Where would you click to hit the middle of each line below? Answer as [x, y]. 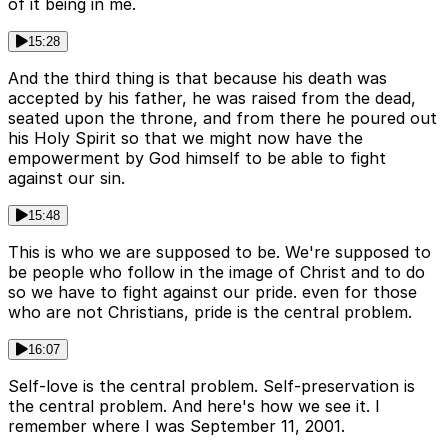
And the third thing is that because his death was [197, 78]
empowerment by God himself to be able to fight [197, 158]
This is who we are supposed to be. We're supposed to [219, 252]
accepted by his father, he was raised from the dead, [212, 98]
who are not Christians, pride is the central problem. [210, 312]
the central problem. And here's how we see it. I [194, 406]
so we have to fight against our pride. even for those [212, 292]
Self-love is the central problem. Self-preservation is [211, 386]
